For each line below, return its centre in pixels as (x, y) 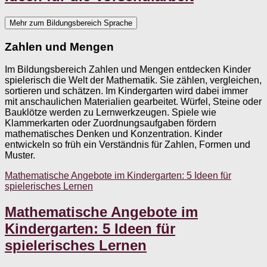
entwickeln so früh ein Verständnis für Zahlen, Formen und (128, 145)
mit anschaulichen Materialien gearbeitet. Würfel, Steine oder (133, 102)
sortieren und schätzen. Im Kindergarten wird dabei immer (126, 91)
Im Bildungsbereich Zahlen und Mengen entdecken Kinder (128, 70)
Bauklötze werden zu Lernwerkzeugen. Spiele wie (111, 113)
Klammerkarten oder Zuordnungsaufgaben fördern (111, 123)
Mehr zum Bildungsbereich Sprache (71, 23)
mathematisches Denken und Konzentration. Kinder (114, 134)
